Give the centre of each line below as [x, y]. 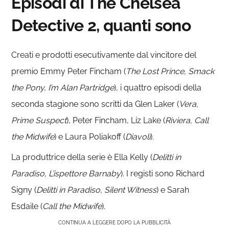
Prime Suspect [39, 121]
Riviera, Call [187, 121]
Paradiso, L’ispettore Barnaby [66, 174]
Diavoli [138, 137]
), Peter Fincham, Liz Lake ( [116, 121]
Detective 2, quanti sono [101, 26]
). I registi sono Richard [163, 174]
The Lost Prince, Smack [170, 72]
